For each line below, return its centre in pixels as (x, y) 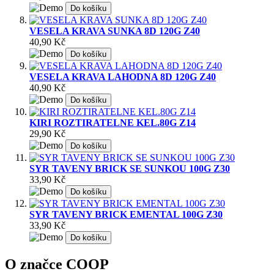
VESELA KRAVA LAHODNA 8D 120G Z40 (123, 76)
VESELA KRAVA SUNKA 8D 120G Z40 (115, 31)
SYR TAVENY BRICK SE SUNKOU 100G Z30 (130, 168)
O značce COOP (57, 264)
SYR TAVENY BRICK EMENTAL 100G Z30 (126, 214)
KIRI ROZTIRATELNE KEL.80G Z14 (113, 122)
